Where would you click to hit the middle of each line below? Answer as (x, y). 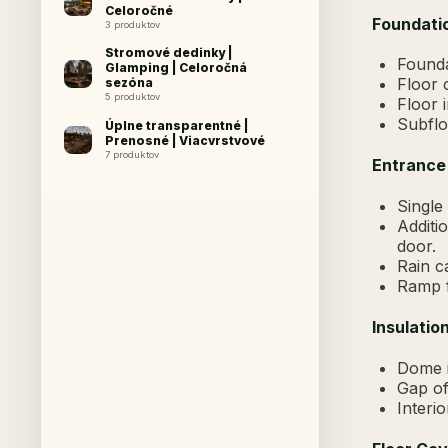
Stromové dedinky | (168, 53)
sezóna (128, 83)
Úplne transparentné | (176, 126)
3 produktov (132, 24)
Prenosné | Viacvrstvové (184, 141)
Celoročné (138, 10)
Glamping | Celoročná (175, 68)
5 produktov (132, 97)
